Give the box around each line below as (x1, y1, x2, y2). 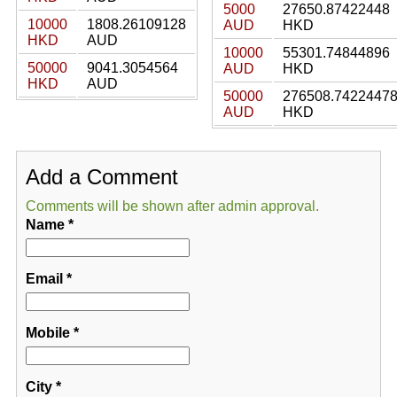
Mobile (25, 325, 70, 340)
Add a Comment (25, 165, 178, 189)
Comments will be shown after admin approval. (25, 198, 319, 214)
